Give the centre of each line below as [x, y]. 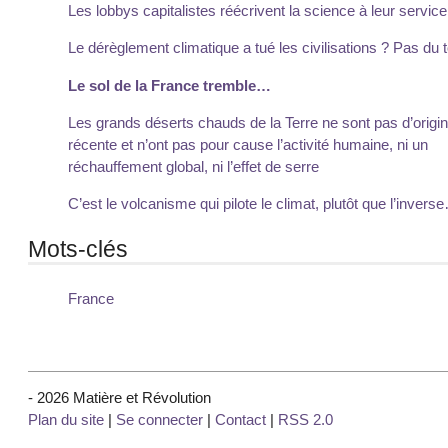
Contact [240, 419]
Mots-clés [78, 248]
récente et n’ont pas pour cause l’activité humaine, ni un [248, 144]
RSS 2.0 [305, 419]
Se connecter [159, 419]
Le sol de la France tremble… [169, 85]
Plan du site [66, 419]
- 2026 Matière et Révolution [119, 397]
